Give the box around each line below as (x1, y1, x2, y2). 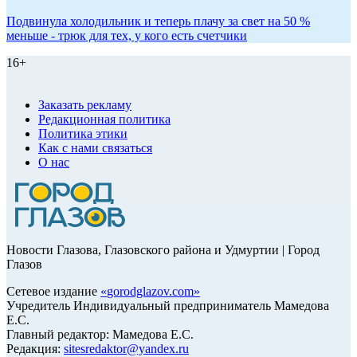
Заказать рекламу (38, 98, 131, 112)
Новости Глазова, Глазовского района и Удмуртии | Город (6, 243, 320, 257)
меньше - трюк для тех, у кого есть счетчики (6, 29, 247, 43)
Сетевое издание (6, 284, 100, 299)
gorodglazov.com (107, 284, 194, 299)
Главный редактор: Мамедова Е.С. (6, 328, 194, 342)
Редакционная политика (38, 112, 171, 127)
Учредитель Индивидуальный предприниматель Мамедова (6, 299, 329, 313)
